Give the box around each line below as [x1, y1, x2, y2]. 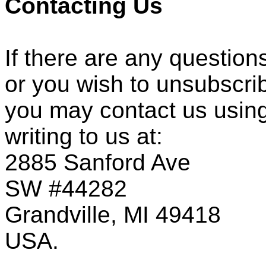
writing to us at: [5, 123, 163, 149]
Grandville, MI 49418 [5, 201, 221, 227]
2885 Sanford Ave [5, 149, 191, 175]
